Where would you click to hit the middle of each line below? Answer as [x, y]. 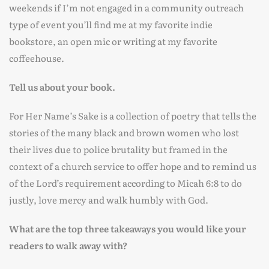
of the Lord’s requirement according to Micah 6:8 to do [125, 183]
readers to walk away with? [68, 245]
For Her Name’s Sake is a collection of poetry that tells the [133, 116]
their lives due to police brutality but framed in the [118, 149]
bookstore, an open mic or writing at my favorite [113, 41]
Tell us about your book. [62, 87]
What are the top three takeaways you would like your [128, 228]
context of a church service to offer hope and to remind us [133, 166]
